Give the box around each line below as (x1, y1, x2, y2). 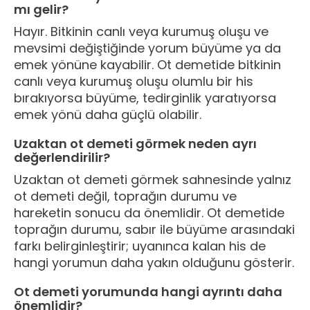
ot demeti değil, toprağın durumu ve (14, 187, 237, 205)
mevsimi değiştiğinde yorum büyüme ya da (14, 39, 281, 57)
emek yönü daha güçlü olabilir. (14, 105, 201, 123)
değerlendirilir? (14, 148, 110, 166)
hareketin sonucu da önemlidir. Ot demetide (14, 203, 284, 221)
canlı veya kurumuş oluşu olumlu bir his (14, 72, 253, 90)
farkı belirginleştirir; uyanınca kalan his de (14, 237, 266, 255)
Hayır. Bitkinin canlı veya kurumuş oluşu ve (14, 22, 268, 40)
